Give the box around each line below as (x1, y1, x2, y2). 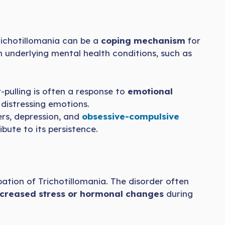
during (164, 188, 193, 199)
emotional (128, 85, 173, 96)
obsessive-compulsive (79, 110, 179, 122)
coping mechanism (101, 35, 185, 46)
